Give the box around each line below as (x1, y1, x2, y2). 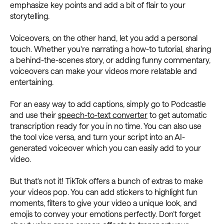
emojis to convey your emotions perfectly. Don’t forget (10, 208, 200, 218)
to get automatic (147, 109, 207, 119)
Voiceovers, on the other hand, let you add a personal (10, 32, 197, 42)
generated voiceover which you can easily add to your (10, 142, 201, 152)
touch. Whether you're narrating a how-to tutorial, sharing (10, 43, 211, 53)
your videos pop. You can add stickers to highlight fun (10, 186, 197, 196)
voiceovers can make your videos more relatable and (10, 65, 197, 75)
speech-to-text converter (58, 109, 147, 119)
